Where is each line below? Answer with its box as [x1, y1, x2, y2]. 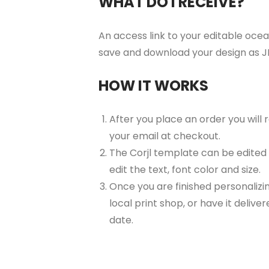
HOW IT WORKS [98, 75, 208, 95]
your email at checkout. [109, 128, 220, 143]
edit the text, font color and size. [109, 162, 261, 177]
